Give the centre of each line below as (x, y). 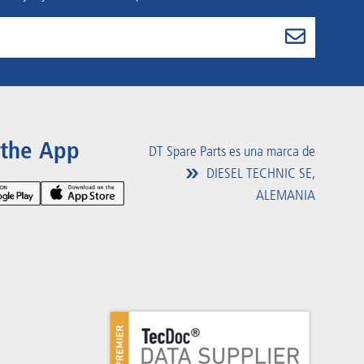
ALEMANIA (286, 195)
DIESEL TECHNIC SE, (259, 173)
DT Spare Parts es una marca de (232, 151)
